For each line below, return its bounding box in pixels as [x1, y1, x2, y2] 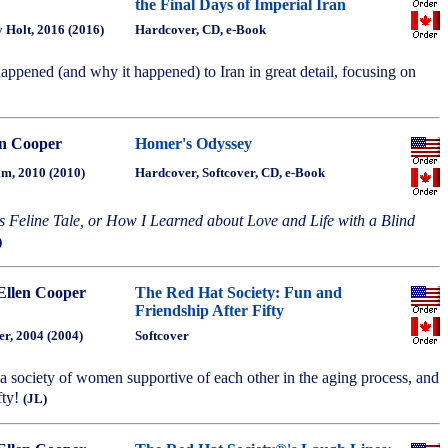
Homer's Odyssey [135, 135, 252, 152]
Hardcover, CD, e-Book [135, 22, 266, 37]
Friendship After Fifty [135, 302, 284, 319]
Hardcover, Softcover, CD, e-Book [135, 165, 325, 180]
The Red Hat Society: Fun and [135, 284, 342, 301]
